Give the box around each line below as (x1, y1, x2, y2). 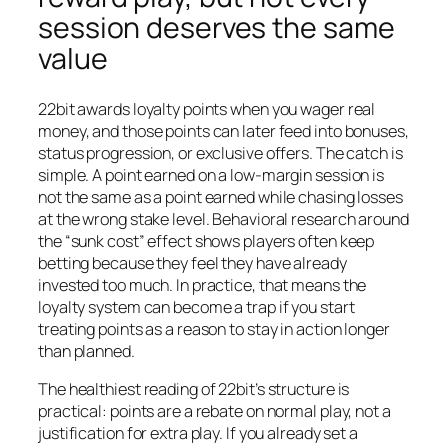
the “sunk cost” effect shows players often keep (38, 229, 375, 252)
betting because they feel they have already (38, 251, 347, 274)
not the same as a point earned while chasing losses (38, 185, 403, 208)
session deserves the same (38, 8, 395, 48)
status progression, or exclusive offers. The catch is (38, 141, 403, 164)
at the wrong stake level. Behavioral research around (38, 207, 409, 230)
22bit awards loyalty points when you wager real (38, 97, 376, 120)
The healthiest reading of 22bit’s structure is (38, 378, 350, 401)
